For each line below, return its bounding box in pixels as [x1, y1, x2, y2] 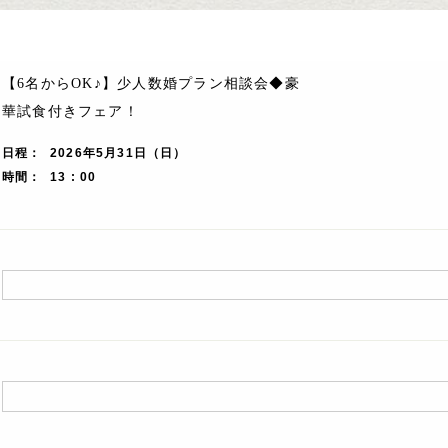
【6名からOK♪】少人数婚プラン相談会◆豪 [2, 76, 300, 91]
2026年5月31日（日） [50, 146, 187, 160]
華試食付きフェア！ [2, 104, 139, 119]
